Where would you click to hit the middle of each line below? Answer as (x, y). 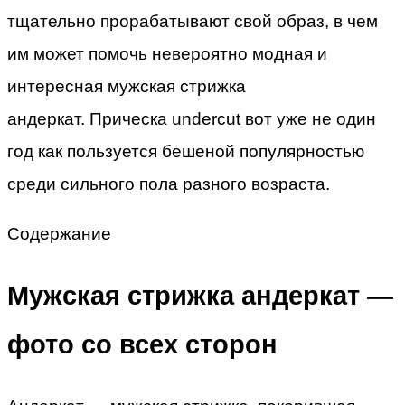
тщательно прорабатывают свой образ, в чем (193, 21)
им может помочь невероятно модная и (167, 53)
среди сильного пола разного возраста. (169, 184)
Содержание (59, 233)
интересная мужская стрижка (127, 86)
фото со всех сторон (142, 345)
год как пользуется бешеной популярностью (186, 151)
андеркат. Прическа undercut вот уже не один (192, 118)
